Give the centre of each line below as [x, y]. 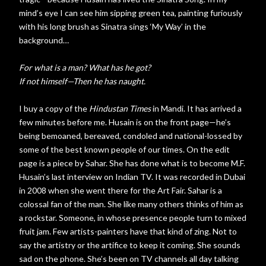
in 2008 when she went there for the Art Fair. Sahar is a [121, 190]
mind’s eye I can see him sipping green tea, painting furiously [131, 13]
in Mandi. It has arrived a [196, 108]
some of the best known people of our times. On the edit [124, 149]
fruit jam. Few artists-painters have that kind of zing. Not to [128, 231]
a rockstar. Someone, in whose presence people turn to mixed [133, 218]
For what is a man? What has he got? [85, 67]
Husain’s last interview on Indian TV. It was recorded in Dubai [132, 177]
